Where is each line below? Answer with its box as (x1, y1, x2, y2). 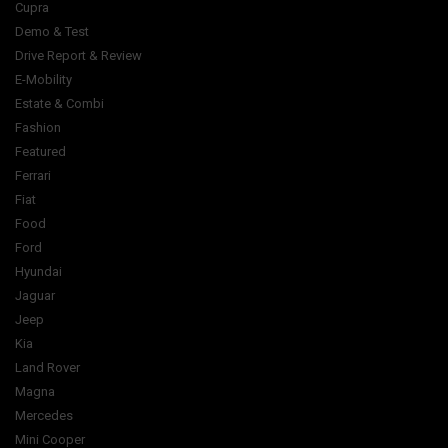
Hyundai (15, 264, 62, 279)
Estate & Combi (15, 96, 104, 111)
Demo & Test (15, 24, 89, 39)
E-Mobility (15, 72, 72, 87)
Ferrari (15, 168, 51, 183)
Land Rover (15, 360, 80, 375)
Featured (15, 144, 66, 159)
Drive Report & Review (15, 48, 142, 63)
